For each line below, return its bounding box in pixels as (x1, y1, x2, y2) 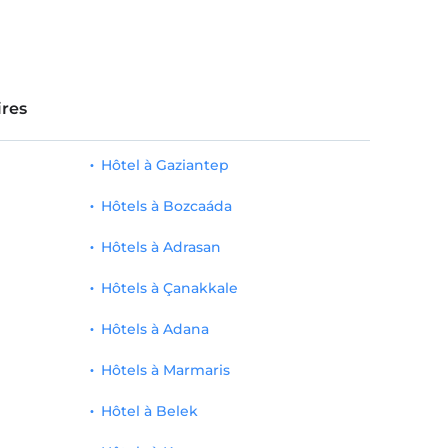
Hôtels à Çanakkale (100, 279, 238, 297)
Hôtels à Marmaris (100, 361, 230, 379)
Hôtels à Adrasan (100, 238, 221, 256)
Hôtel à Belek (100, 402, 198, 420)
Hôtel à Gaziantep (100, 156, 229, 174)
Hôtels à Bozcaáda (100, 197, 232, 215)
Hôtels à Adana (100, 320, 209, 338)
